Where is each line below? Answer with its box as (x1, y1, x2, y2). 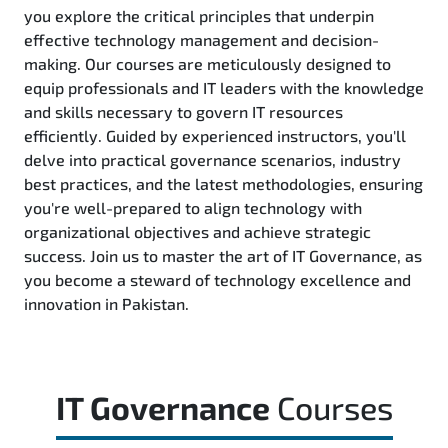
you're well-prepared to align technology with (24, 198, 362, 217)
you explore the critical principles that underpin (24, 6, 374, 25)
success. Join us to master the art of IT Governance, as (24, 246, 422, 265)
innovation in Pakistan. (24, 294, 189, 313)
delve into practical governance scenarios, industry (24, 150, 401, 169)
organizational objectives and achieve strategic (24, 222, 371, 241)
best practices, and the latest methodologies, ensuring (24, 174, 423, 193)
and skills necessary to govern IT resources (24, 102, 343, 121)
